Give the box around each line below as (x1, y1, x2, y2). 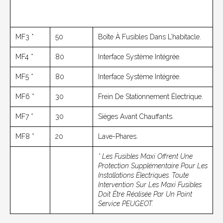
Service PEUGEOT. (98, 200, 153, 208)
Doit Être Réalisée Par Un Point (98, 190, 192, 199)
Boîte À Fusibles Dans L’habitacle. (98, 33, 201, 41)
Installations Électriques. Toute (98, 171, 189, 180)
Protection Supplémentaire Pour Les (98, 162, 208, 170)
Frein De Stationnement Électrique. (98, 93, 203, 101)
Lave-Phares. (98, 132, 138, 141)
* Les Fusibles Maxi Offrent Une (98, 152, 193, 161)
